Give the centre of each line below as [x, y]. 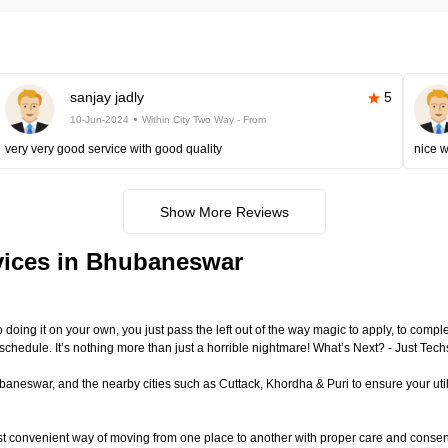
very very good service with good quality [113, 149]
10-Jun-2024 [99, 119]
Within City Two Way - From [203, 119]
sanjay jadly [106, 97]
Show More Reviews [224, 212]
